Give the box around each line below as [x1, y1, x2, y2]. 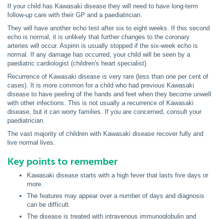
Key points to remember [7, 155, 118, 167]
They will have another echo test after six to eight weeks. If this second [7, 24, 210, 32]
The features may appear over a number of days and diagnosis [27, 192, 204, 199]
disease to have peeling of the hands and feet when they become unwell [7, 90, 211, 98]
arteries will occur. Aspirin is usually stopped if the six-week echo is [7, 42, 198, 49]
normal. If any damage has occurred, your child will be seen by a [7, 51, 190, 58]
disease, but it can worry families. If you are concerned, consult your [7, 108, 201, 115]
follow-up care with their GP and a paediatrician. [7, 11, 142, 19]
